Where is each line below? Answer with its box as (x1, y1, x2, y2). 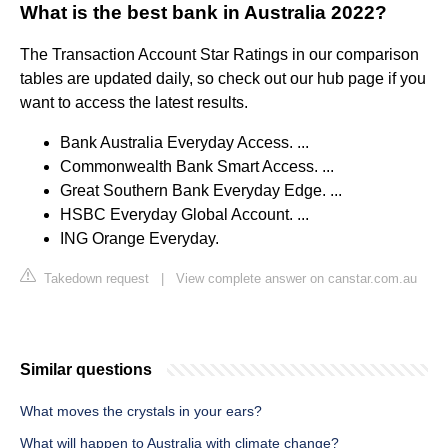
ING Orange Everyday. (60, 230, 219, 248)
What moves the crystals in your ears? (20, 403, 262, 420)
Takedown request (40, 271, 149, 287)
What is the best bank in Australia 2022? (20, 2, 387, 24)
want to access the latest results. (20, 94, 248, 112)
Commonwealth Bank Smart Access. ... (60, 158, 334, 176)
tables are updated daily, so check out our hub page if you (20, 70, 426, 88)
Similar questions (20, 361, 152, 379)
